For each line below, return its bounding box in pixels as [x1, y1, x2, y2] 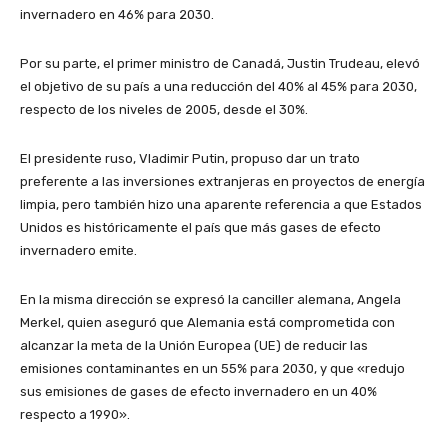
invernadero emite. [20, 242, 137, 258]
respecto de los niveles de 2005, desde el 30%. [20, 101, 308, 117]
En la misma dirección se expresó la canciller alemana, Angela [20, 291, 401, 307]
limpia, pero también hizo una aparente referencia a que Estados [20, 196, 422, 212]
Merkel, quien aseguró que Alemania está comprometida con [20, 314, 395, 330]
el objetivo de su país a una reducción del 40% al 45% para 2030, [20, 78, 417, 94]
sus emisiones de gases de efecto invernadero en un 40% [20, 383, 377, 399]
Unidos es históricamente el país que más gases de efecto [20, 219, 381, 235]
